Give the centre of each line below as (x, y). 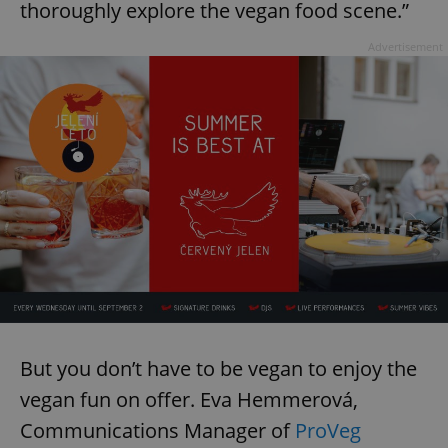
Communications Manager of (157, 430)
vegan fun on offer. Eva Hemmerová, (189, 399)
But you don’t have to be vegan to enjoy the (218, 368)
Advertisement (405, 47)
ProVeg (328, 430)
